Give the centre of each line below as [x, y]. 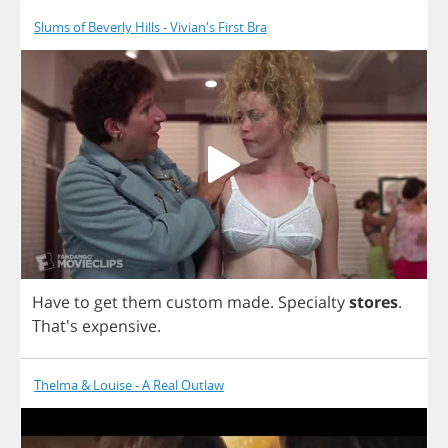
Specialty [311, 301]
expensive [119, 325]
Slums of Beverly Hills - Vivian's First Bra [150, 27]
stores [373, 301]
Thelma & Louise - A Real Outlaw [129, 384]
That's [57, 325]
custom [194, 301]
